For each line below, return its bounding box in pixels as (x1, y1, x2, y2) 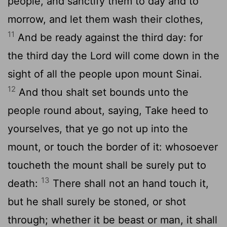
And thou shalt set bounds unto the (16, 86, 188, 98)
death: (8, 177, 41, 190)
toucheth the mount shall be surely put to (8, 159, 206, 171)
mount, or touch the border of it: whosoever (8, 140, 218, 153)
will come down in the (111, 49, 219, 62)
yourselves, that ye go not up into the (8, 122, 188, 135)
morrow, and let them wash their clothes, (8, 13, 203, 25)
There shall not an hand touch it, (50, 177, 209, 190)
